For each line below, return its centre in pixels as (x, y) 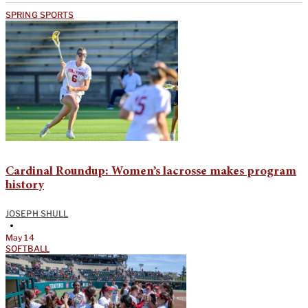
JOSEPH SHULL (37, 213)
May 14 (20, 237)
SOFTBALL (27, 248)
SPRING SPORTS (40, 14)
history (25, 185)
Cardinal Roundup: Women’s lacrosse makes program (151, 172)
